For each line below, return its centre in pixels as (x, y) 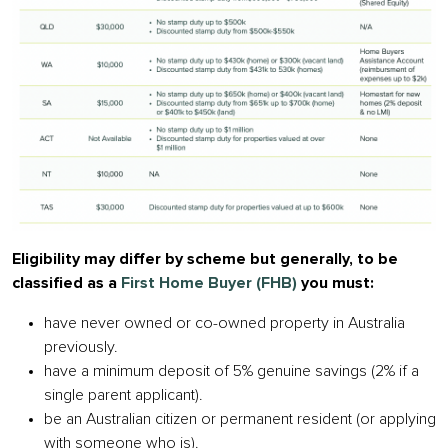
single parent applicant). (123, 395)
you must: (335, 283)
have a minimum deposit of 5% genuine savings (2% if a (231, 371)
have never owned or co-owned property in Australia (224, 323)
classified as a (66, 283)
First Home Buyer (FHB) (209, 283)
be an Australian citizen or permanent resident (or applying (240, 419)
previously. (81, 347)
